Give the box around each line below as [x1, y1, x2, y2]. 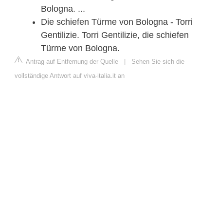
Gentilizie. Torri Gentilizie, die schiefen [41, 30, 189, 40]
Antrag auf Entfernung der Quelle [24, 57, 118, 65]
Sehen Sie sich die [131, 57, 184, 65]
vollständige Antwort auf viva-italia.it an [15, 72, 125, 79]
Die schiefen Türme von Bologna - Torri [41, 17, 193, 27]
